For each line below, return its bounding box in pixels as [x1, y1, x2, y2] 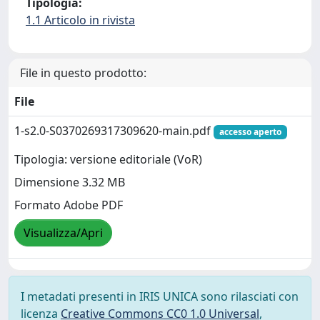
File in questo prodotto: [20, 65, 146, 81]
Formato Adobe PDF [14, 197, 123, 214]
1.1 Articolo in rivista [26, 12, 135, 28]
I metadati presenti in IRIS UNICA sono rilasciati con [21, 289, 299, 304]
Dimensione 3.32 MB [14, 174, 125, 191]
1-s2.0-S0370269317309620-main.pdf [14, 123, 214, 139]
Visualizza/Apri [24, 225, 103, 241]
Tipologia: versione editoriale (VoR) [14, 151, 202, 168]
